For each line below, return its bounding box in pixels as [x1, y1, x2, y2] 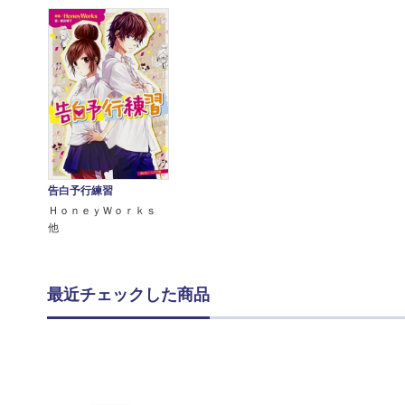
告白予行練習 [47, 184, 113, 197]
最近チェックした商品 [47, 285, 210, 304]
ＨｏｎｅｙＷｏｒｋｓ [47, 203, 167, 217]
